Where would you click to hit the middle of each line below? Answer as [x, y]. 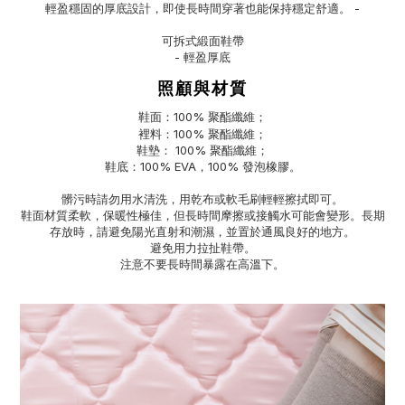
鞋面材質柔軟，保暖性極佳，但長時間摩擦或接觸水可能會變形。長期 [202, 216]
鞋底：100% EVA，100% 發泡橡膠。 [202, 167]
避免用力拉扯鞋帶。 [202, 248]
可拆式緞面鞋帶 [202, 41]
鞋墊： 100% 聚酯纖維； [202, 151]
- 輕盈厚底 [202, 57]
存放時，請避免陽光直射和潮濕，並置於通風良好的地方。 [202, 232]
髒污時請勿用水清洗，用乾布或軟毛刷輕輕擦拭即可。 [202, 199]
